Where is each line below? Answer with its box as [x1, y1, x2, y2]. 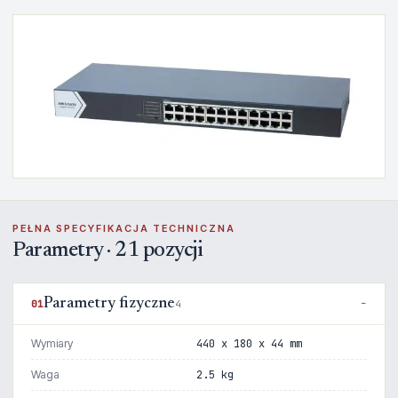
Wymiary [31, 337, 73, 351]
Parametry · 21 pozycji [12, 240, 203, 262]
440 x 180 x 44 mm [196, 337, 303, 352]
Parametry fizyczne [44, 296, 175, 313]
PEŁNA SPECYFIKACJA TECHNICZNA [12, 222, 235, 235]
